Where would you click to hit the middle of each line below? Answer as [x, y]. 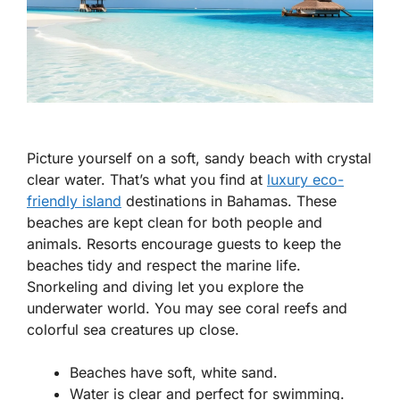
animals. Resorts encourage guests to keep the [184, 244]
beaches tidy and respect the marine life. [164, 266]
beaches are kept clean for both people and [175, 223]
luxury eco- [305, 180]
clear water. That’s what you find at [147, 180]
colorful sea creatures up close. [133, 330]
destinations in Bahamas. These [229, 201]
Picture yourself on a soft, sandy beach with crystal [199, 158]
